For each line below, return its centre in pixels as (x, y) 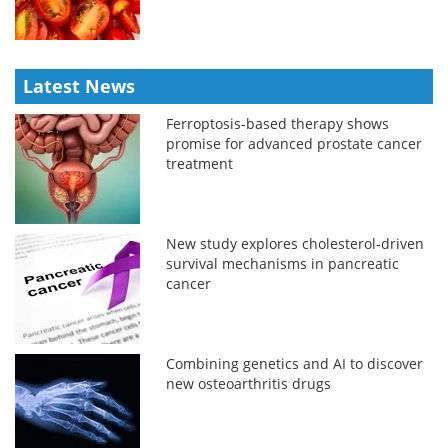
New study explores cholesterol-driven (295, 243)
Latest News (79, 85)
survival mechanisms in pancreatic (283, 263)
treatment (200, 163)
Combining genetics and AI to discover (295, 363)
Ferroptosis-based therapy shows (278, 123)
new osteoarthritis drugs (249, 383)
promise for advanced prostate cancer (294, 143)
